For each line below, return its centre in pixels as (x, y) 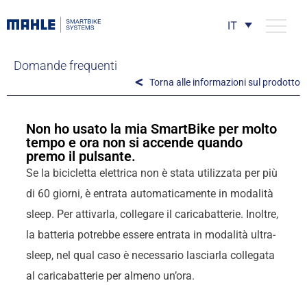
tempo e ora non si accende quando (134, 142)
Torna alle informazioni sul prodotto (225, 82)
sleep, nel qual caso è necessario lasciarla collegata (150, 255)
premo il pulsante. (81, 156)
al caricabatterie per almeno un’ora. (110, 275)
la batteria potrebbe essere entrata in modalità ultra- (150, 234)
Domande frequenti (65, 65)
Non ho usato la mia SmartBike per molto (151, 128)
